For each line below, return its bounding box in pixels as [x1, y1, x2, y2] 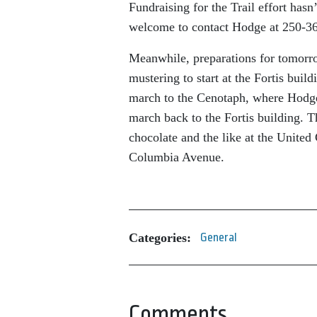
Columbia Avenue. [129, 150, 224, 165]
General [200, 231, 237, 245]
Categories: [129, 230, 191, 245]
